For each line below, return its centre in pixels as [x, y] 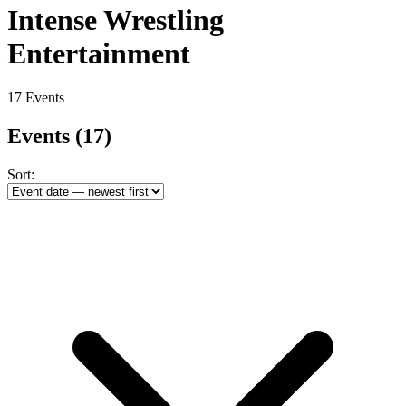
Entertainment [99, 53]
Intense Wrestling [116, 19]
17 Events [36, 98]
